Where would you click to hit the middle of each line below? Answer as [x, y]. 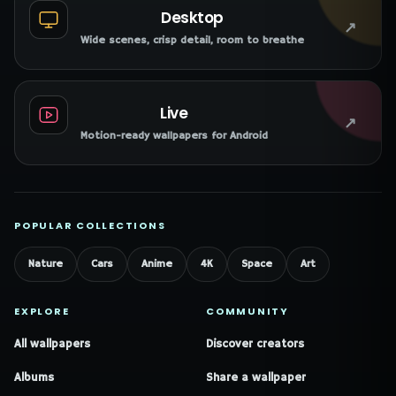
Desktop [192, 18]
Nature [46, 264]
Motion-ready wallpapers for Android [174, 136]
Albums [34, 377]
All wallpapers [52, 344]
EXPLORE [42, 311]
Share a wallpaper [256, 377]
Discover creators [255, 344]
